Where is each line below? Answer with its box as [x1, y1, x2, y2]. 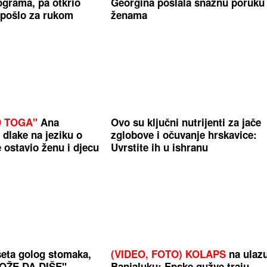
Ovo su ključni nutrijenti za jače [111, 114, 262, 129]
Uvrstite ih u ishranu [111, 139, 209, 154]
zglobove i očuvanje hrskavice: [111, 127, 257, 142]
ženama [111, 8, 148, 23]
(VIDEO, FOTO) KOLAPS [111, 246, 226, 261]
